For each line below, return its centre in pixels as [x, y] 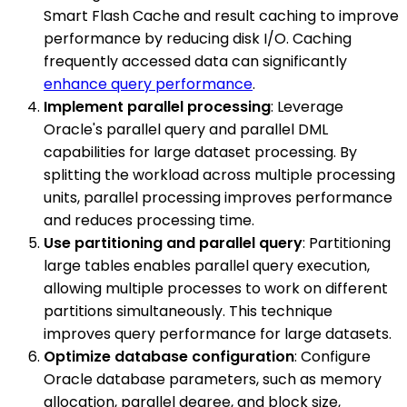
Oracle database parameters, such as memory [213, 379]
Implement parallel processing [157, 107]
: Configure [333, 357]
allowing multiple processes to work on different [216, 288]
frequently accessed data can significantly [195, 61]
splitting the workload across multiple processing [219, 175]
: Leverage [307, 107]
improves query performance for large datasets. [218, 334]
